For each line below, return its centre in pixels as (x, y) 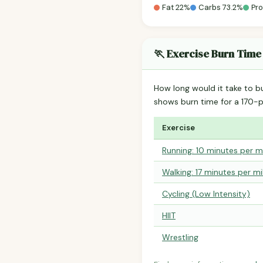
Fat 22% (176, 8)
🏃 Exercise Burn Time (208, 54)
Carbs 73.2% (221, 8)
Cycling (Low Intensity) (206, 194)
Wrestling (180, 237)
